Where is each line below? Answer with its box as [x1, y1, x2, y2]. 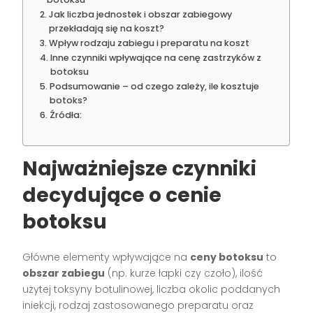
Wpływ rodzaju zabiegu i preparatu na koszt [48, 37, 249, 50]
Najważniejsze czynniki [22, 155, 257, 183]
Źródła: [49, 109, 82, 122]
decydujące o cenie [22, 182, 222, 210]
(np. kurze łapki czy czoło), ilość [105, 266, 263, 281]
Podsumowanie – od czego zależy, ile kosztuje [49, 80, 259, 93]
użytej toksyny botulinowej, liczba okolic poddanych [22, 282, 281, 297]
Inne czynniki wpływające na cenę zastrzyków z [50, 52, 261, 64]
